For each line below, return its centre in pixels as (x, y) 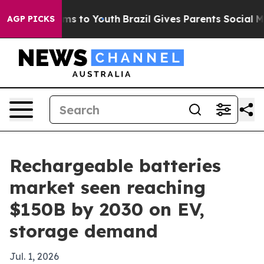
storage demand (84, 231)
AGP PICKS (31, 19)
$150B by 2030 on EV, (107, 209)
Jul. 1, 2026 (34, 256)
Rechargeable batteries (115, 166)
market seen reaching (108, 187)
